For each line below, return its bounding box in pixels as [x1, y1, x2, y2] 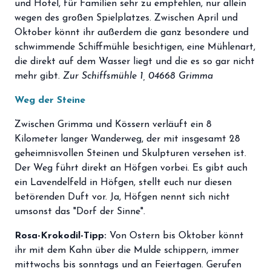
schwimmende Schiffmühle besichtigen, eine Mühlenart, [15, 42, 255, 52]
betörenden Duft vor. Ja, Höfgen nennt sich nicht [15, 192, 230, 202]
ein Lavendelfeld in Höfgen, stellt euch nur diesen [15, 178, 232, 188]
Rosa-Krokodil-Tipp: [15, 231, 109, 241]
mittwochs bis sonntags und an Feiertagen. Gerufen [15, 260, 241, 270]
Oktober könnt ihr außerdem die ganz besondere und [15, 28, 249, 38]
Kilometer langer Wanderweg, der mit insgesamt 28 [15, 134, 240, 144]
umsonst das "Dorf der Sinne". [15, 207, 145, 217]
